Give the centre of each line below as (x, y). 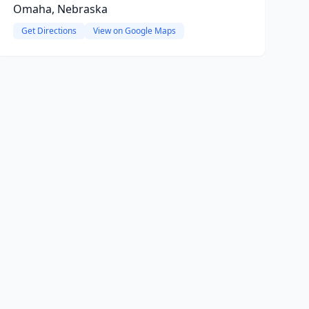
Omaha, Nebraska (60, 9)
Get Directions (49, 31)
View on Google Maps (134, 31)
